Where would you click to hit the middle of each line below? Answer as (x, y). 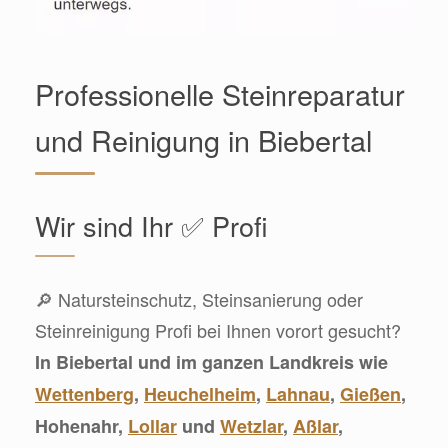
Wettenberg (84, 393)
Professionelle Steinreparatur (220, 93)
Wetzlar (251, 425)
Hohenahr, (81, 425)
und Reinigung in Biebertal (203, 139)
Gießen (370, 393)
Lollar (152, 425)
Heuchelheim (200, 393)
